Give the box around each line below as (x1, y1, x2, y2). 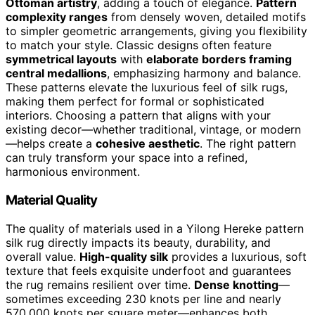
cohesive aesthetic (96, 136, 200, 151)
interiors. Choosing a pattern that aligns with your (6, 108, 271, 123)
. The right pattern (200, 136, 296, 151)
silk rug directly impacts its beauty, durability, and (6, 235, 271, 250)
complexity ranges (6, 10, 108, 25)
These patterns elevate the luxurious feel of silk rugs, (6, 80, 288, 95)
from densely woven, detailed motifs (108, 10, 306, 25)
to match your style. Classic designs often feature (6, 38, 271, 53)
